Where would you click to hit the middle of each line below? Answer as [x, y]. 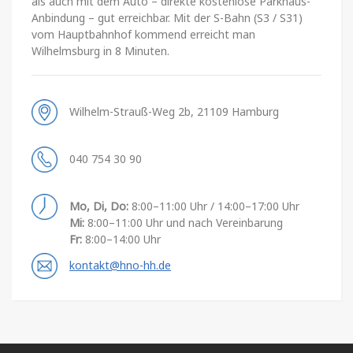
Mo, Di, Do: [99, 206]
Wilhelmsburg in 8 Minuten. [100, 50]
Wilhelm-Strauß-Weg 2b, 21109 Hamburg [174, 111]
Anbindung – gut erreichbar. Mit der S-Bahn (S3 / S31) [167, 17]
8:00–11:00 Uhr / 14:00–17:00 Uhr [214, 206]
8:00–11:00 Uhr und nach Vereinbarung [184, 222]
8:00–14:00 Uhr [121, 239]
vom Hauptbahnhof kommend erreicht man [143, 34]
